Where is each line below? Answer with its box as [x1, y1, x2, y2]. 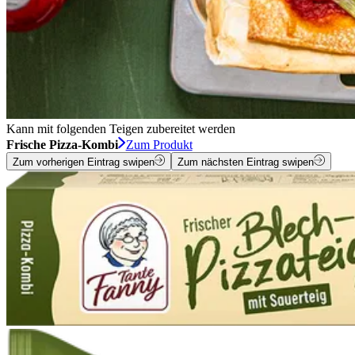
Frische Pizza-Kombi [6, 138, 118, 152]
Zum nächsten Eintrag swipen [177, 155, 315, 168]
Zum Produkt [125, 138, 193, 152]
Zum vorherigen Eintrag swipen [13, 155, 155, 168]
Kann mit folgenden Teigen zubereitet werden [6, 122, 235, 136]
